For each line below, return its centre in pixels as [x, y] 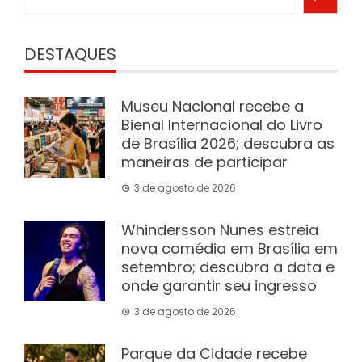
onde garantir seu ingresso [219, 286]
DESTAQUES [70, 54]
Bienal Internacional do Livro [222, 125]
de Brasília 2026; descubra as [228, 143]
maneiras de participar [204, 162]
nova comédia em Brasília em [229, 248]
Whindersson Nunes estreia [220, 230]
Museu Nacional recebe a [213, 106]
